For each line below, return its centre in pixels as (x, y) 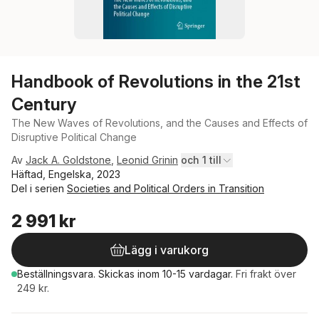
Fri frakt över (266, 274)
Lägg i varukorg (167, 250)
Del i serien (39, 188)
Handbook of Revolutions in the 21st (156, 82)
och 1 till (201, 160)
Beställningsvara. (58, 274)
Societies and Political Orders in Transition (166, 188)
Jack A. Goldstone (68, 160)
